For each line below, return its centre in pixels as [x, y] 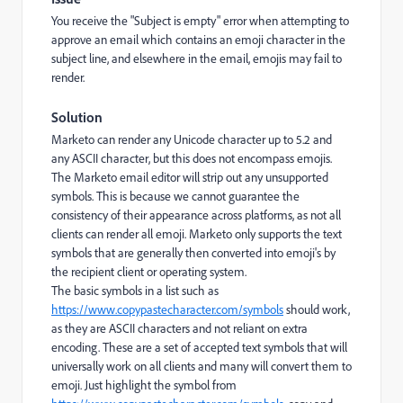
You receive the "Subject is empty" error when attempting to [200, 21]
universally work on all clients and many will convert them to [201, 366]
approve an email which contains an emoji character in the [198, 40]
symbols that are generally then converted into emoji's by [193, 253]
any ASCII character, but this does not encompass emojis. [192, 158]
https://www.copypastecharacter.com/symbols [167, 309]
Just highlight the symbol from [161, 385]
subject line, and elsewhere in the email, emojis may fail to [197, 58]
